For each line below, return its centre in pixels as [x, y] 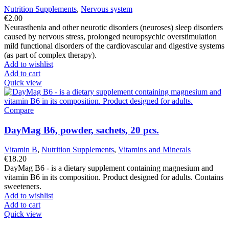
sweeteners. [23, 187]
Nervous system [107, 9]
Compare [19, 110]
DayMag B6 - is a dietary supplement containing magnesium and [109, 168]
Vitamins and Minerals [154, 150]
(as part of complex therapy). [50, 55]
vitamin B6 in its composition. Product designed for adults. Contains [114, 177]
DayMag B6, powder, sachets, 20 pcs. [82, 130]
